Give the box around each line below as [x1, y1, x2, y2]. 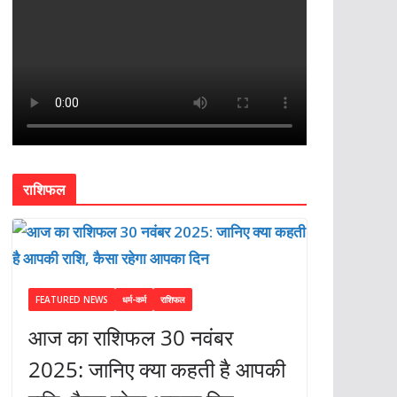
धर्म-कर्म [121, 293, 146, 307]
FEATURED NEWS [35, 293, 108, 307]
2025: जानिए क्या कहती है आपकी [27, 354, 285, 385]
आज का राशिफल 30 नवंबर [27, 323, 233, 353]
